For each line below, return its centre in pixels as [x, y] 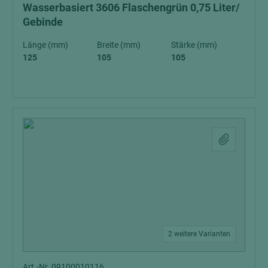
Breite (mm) [119, 45]
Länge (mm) [45, 45]
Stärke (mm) [194, 45]
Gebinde [43, 22]
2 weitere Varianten [199, 234]
